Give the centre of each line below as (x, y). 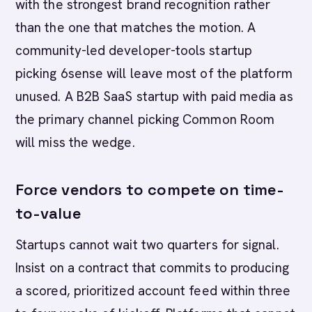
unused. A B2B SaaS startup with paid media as (154, 96)
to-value (48, 213)
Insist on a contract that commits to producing (152, 268)
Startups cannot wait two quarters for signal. (147, 245)
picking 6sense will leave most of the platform (154, 73)
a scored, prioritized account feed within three (153, 291)
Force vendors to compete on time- (150, 189)
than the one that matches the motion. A (136, 28)
